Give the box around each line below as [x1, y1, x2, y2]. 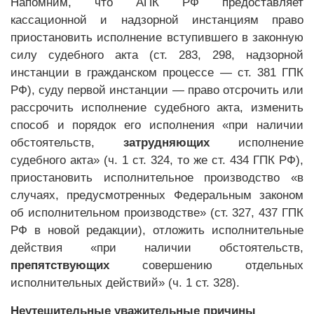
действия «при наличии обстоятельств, [11, 241, 303, 254]
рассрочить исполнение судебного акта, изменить [11, 101, 303, 114]
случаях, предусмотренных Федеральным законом [11, 189, 303, 202]
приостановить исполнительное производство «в [11, 171, 303, 184]
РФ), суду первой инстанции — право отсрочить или [11, 83, 303, 97]
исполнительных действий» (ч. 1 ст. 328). [11, 276, 240, 289]
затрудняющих [123, 136, 210, 149]
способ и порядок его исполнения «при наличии [11, 118, 303, 132]
